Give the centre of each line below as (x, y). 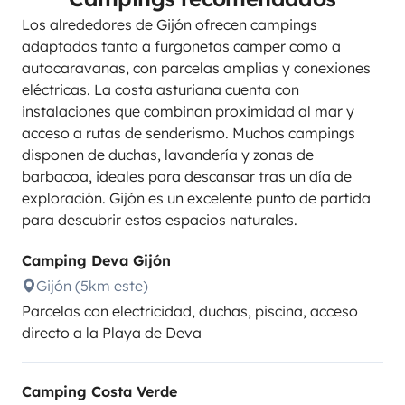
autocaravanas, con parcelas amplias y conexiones (196, 68)
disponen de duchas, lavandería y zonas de (168, 155)
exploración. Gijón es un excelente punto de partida (196, 198)
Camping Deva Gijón (96, 260)
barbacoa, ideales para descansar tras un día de (187, 176)
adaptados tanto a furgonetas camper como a (181, 46)
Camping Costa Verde (99, 391)
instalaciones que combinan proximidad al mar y (188, 111)
